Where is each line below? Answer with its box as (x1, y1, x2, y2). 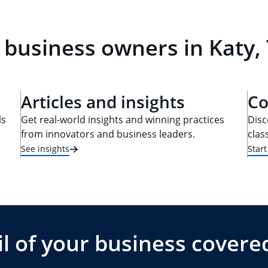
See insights (21, 142, 69, 154)
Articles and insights (21, 90, 185, 113)
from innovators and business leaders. (21, 127, 195, 141)
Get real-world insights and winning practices (21, 113, 224, 126)
